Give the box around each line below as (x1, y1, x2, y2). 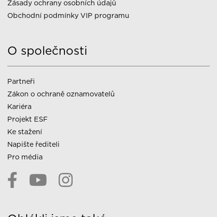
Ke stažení (7, 127, 42, 136)
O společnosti (7, 43, 87, 58)
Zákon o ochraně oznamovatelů (7, 89, 115, 98)
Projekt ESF (7, 114, 47, 123)
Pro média (7, 152, 43, 161)
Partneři (7, 77, 35, 85)
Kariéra (7, 102, 31, 110)
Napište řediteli (7, 139, 60, 148)
